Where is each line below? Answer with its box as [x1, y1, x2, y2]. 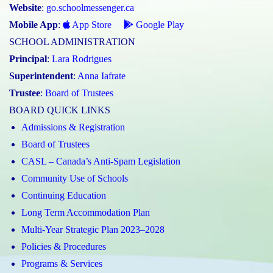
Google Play [133, 19, 184, 30]
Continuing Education [21, 190, 106, 201]
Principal [9, 54, 47, 65]
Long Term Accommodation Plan [21, 207, 150, 218]
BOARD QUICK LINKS [9, 105, 110, 116]
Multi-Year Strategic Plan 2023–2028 [21, 224, 165, 235]
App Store [70, 19, 112, 30]
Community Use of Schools [21, 173, 128, 184]
